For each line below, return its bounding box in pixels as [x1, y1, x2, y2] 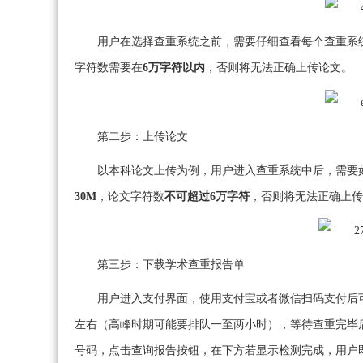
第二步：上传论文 [97, 130, 188, 143]
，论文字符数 [96, 190, 164, 203]
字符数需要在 [75, 61, 143, 74]
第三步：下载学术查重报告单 [97, 258, 245, 271]
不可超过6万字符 [164, 190, 250, 203]
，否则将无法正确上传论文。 [205, 61, 352, 74]
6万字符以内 [143, 61, 205, 74]
